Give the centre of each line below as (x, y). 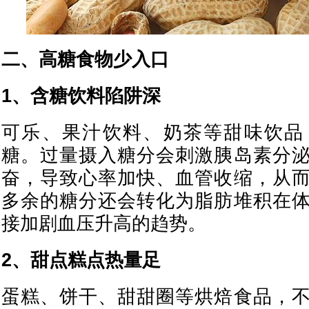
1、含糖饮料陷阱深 (81, 96)
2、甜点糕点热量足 (81, 260)
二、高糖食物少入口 (85, 59)
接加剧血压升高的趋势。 (104, 223)
